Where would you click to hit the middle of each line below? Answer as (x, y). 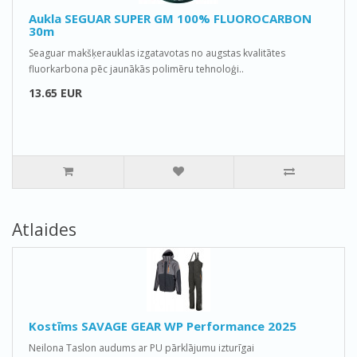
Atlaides (44, 229)
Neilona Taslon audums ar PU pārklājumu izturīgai (141, 348)
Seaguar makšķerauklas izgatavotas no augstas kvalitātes (157, 53)
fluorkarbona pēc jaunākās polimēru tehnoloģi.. (136, 69)
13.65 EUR (55, 93)
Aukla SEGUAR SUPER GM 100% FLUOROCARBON (170, 18)
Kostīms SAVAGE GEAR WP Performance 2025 (163, 326)
